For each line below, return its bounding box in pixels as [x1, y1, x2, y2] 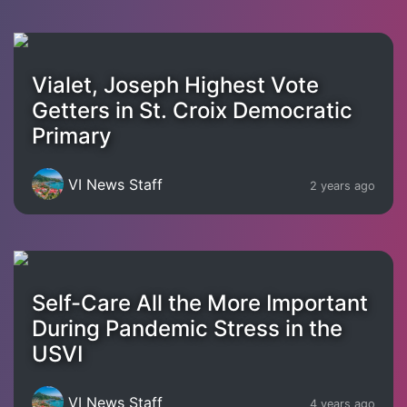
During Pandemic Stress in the [32, 315, 342, 342]
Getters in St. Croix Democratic [32, 97, 352, 124]
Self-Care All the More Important [32, 290, 368, 316]
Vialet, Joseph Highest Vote [32, 72, 319, 98]
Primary [32, 123, 112, 149]
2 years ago [310, 178, 375, 193]
